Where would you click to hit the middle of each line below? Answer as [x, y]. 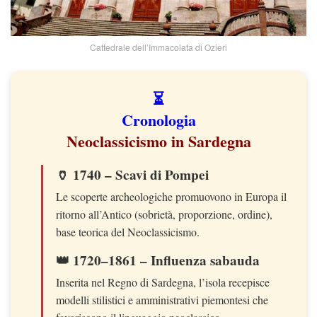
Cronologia [158, 120]
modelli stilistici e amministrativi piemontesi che [162, 299]
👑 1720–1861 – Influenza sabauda [158, 260]
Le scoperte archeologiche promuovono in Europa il [171, 196]
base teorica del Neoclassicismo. [128, 231]
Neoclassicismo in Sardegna [158, 141]
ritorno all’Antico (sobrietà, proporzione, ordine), [164, 214]
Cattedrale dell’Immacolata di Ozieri [158, 47]
